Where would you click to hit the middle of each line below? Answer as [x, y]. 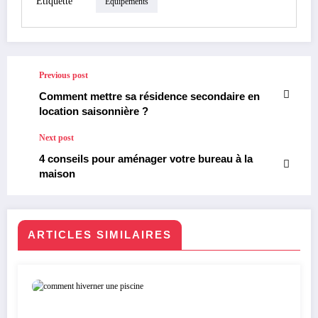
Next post [56, 138]
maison [57, 174]
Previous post [64, 76]
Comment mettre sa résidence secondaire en [149, 97]
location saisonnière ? [94, 111]
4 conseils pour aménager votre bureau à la [146, 159]
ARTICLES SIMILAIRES [100, 235]
